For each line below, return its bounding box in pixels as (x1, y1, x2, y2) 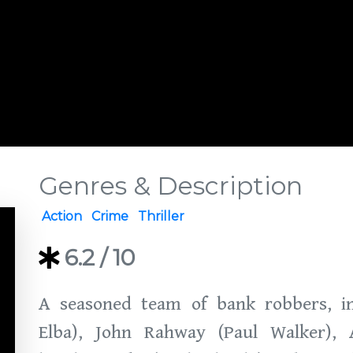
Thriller (138, 209, 184, 224)
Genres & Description (39, 170, 303, 201)
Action (42, 209, 82, 224)
